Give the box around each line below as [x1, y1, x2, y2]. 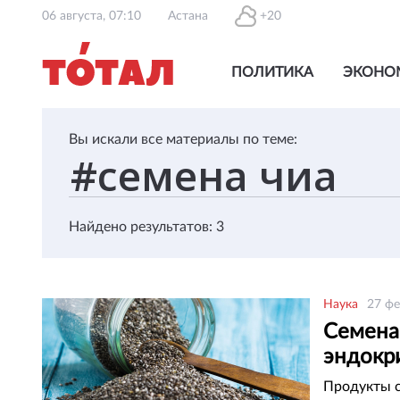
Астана [168, 10, 208, 22]
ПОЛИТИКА [231, 65, 313, 79]
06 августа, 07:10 [42, 10, 141, 22]
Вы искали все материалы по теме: [69, 132, 297, 146]
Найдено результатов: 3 [69, 220, 224, 234]
